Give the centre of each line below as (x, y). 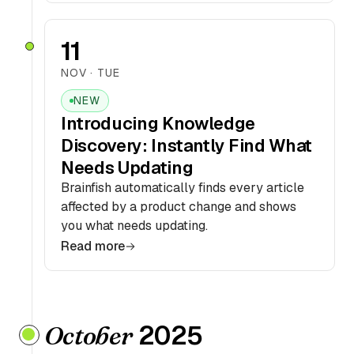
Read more (93, 246)
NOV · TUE (90, 73)
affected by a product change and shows (179, 207)
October (88, 335)
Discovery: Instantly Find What (187, 145)
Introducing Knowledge (158, 123)
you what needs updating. (134, 226)
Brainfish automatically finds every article (183, 188)
